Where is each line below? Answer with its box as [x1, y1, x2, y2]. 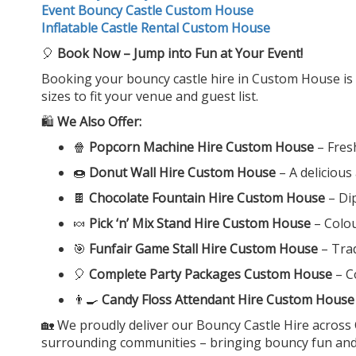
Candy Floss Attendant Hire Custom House [102, 290, 354, 308]
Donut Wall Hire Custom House [89, 163, 276, 181]
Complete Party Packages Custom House [89, 265, 332, 283]
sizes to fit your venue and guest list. [41, 87, 258, 105]
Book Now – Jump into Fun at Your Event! [57, 44, 303, 62]
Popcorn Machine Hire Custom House [89, 137, 314, 156]
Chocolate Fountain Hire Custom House [89, 188, 325, 207]
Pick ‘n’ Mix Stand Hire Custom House [89, 214, 311, 232]
